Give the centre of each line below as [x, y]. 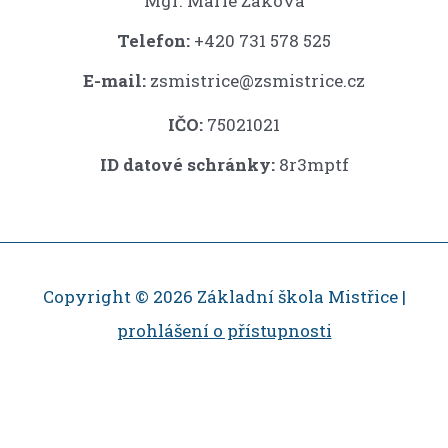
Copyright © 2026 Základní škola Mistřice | [224, 296]
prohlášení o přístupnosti [224, 330]
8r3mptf [311, 164]
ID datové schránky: [187, 164]
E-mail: [116, 80]
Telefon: [153, 40]
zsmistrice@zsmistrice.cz [257, 80]
